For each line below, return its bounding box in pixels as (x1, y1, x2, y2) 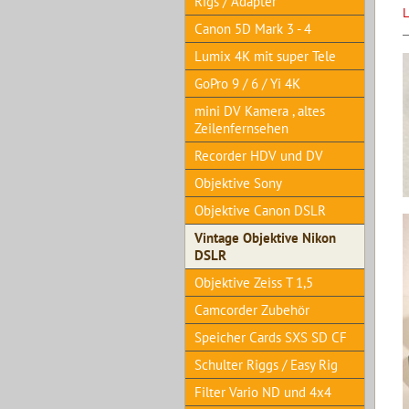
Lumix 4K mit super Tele (194, 47, 336, 65)
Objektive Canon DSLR (194, 202, 326, 219)
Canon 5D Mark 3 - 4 (194, 20, 311, 37)
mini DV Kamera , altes (194, 102, 325, 120)
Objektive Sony (194, 174, 282, 192)
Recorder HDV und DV (194, 147, 323, 164)
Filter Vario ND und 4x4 (194, 383, 331, 401)
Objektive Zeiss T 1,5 (194, 274, 313, 291)
